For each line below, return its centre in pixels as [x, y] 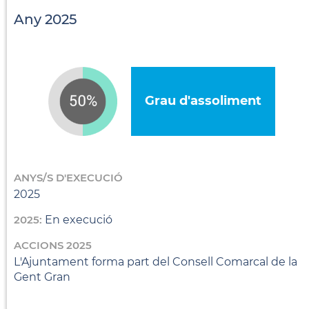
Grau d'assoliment [203, 100]
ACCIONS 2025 [53, 245]
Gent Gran [42, 277]
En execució [79, 219]
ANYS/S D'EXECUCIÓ [68, 177]
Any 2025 [45, 19]
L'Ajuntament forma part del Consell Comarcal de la [156, 261]
